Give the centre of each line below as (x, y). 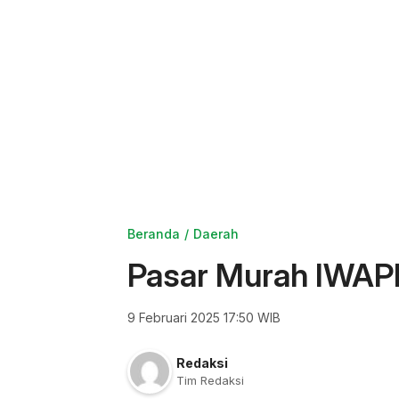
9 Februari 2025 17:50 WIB (204, 318)
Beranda (154, 234)
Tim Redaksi (210, 380)
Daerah (216, 234)
